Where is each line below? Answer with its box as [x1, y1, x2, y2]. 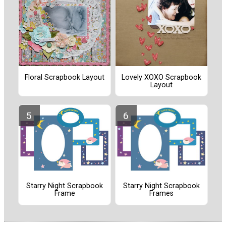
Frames [149, 189, 174, 198]
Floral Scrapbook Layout [25, 73, 104, 82]
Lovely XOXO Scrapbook [122, 73, 201, 82]
